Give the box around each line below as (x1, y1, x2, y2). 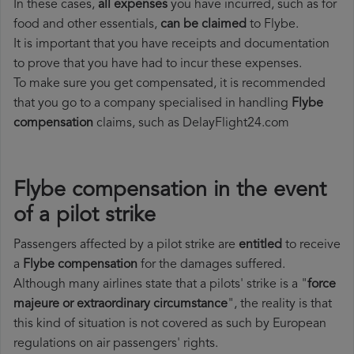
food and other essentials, (13, 18, 160, 32)
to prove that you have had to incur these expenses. (13, 58, 302, 71)
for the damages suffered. (137, 258, 285, 272)
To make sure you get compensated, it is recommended (13, 77, 326, 91)
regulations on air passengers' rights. (13, 337, 218, 351)
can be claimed (160, 18, 247, 32)
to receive (282, 239, 341, 252)
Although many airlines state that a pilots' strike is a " (13, 278, 307, 292)
